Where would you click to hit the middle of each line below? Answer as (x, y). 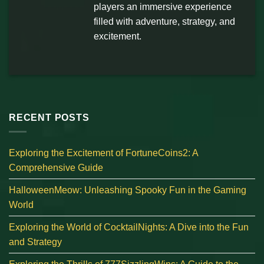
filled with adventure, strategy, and (164, 22)
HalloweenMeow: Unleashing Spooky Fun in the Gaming (128, 190)
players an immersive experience (163, 7)
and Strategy (35, 242)
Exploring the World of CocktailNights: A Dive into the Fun (129, 227)
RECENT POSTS (49, 117)
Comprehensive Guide (56, 168)
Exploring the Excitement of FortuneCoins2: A (103, 153)
